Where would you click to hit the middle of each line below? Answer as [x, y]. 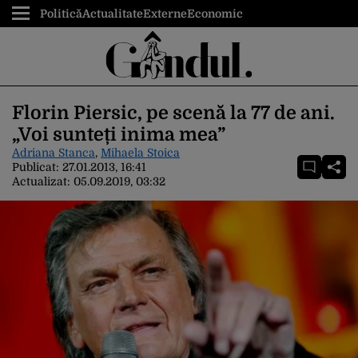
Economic [215, 14]
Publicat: [37, 167]
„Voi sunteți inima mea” [119, 135]
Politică [61, 14]
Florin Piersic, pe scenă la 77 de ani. [173, 113]
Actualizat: [43, 181]
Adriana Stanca [54, 153]
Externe [165, 14]
